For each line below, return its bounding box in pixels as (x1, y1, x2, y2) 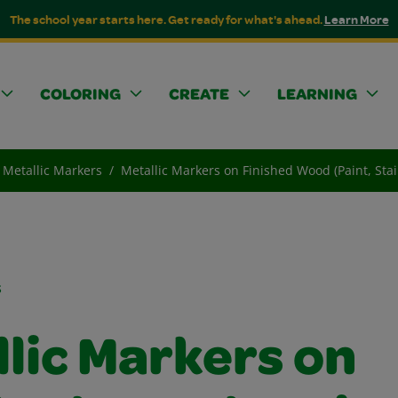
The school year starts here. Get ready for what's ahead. (9, 11, 324, 28)
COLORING (40, 88, 121, 104)
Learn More (323, 11, 389, 28)
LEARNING (277, 88, 357, 104)
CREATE (169, 88, 229, 104)
